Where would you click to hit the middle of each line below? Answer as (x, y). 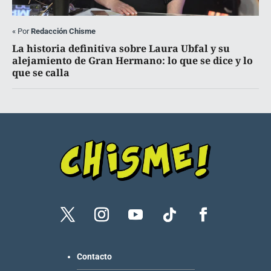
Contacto (94, 256)
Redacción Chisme (63, 31)
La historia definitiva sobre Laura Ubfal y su (121, 49)
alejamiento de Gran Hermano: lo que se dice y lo (132, 61)
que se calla (41, 73)
